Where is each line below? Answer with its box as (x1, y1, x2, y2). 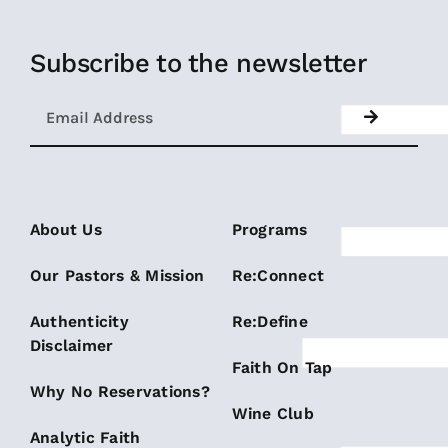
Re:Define (231, 312, 308, 332)
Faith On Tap (231, 358, 333, 378)
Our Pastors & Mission (29, 266, 205, 286)
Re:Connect (231, 266, 325, 286)
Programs (231, 220, 308, 240)
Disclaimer (29, 336, 114, 356)
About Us (29, 220, 102, 240)
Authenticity (29, 312, 129, 332)
